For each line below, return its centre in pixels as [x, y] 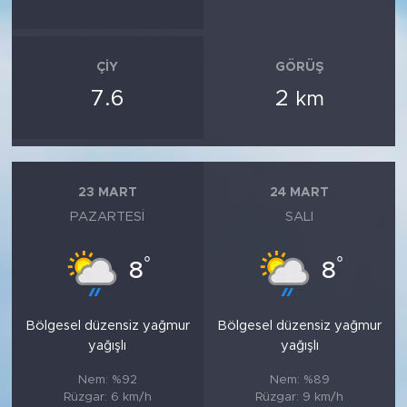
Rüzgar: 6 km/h [107, 397]
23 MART [107, 192]
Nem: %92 [107, 380]
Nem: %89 [299, 380]
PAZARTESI [108, 217]
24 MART [300, 192]
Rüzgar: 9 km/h [300, 397]
